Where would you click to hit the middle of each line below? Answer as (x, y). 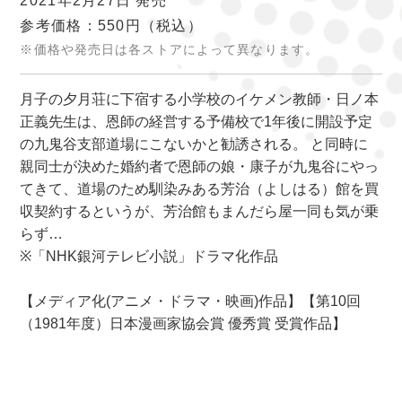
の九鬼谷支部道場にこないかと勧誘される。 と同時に (194, 144)
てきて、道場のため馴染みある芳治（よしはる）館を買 (200, 189)
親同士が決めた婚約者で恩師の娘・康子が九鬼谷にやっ (200, 167)
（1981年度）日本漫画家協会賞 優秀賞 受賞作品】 (184, 324)
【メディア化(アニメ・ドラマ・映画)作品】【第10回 (191, 301)
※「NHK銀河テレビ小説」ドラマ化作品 (149, 257)
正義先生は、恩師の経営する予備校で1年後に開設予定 (197, 122)
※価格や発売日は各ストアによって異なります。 (170, 50)
